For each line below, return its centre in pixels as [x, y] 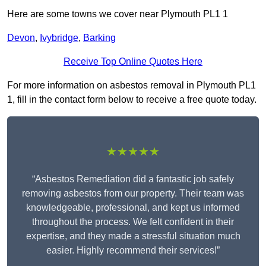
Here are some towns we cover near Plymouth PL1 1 [118, 14]
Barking [99, 38]
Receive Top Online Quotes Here [133, 62]
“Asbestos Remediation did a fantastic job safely [133, 179]
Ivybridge [59, 38]
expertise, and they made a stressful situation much [133, 236]
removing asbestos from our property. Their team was [133, 194]
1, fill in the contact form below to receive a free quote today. [132, 100]
